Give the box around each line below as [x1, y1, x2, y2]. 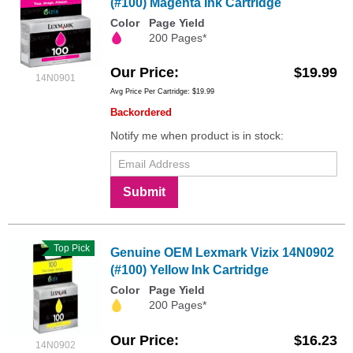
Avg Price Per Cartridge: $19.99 [110, 87, 214, 96]
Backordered [110, 106, 172, 119]
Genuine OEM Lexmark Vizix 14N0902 [110, 246, 334, 260]
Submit [123, 185, 165, 199]
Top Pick [50, 243, 87, 255]
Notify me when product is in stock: [110, 129, 284, 143]
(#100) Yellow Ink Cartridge [110, 263, 269, 277]
